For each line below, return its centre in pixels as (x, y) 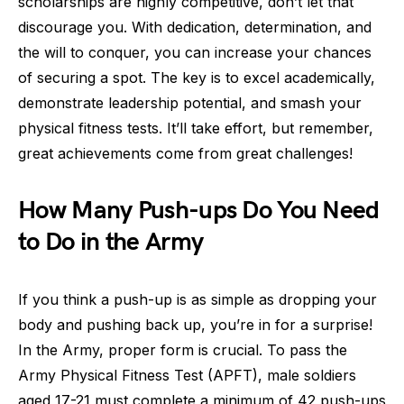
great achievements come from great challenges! (185, 153)
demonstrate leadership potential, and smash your (190, 103)
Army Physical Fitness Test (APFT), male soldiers (187, 375)
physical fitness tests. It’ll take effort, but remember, (196, 128)
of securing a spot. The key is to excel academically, (197, 78)
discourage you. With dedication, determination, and (195, 27)
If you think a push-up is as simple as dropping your (197, 299)
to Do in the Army (111, 242)
